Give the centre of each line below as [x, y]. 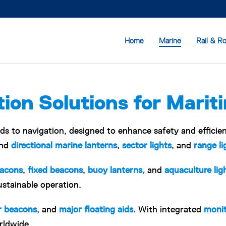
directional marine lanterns [64, 145]
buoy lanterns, [116, 170]
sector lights [147, 145]
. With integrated [168, 209]
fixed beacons [55, 170]
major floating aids [96, 209]
